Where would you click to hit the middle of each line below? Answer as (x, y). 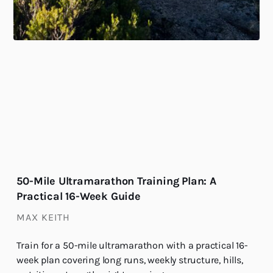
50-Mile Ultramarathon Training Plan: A (116, 181)
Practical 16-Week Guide (79, 196)
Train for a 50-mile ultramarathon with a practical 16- (132, 245)
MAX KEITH (44, 217)
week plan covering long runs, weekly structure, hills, (130, 260)
